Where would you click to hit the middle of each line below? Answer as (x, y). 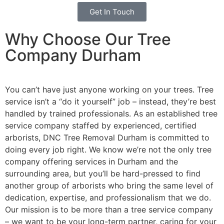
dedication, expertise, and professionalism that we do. (108, 198)
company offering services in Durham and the (91, 162)
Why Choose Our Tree (88, 39)
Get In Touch (112, 12)
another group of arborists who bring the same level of (109, 186)
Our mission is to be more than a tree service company (109, 210)
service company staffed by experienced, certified (101, 126)
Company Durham (73, 55)
